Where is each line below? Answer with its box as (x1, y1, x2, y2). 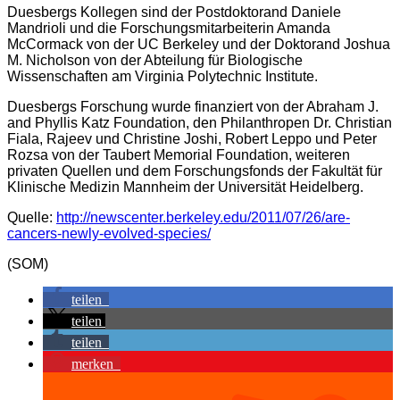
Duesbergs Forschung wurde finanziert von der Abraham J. (7, 99, 379, 115)
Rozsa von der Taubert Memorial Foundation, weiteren (7, 147, 350, 163)
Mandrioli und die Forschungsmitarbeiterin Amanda (7, 21, 330, 37)
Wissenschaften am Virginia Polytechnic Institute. (7, 69, 318, 85)
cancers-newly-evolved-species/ (7, 226, 211, 242)
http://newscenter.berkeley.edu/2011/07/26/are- (56, 210, 350, 226)
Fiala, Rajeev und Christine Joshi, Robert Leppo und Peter (7, 131, 377, 147)
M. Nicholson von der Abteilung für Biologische (7, 53, 303, 69)
